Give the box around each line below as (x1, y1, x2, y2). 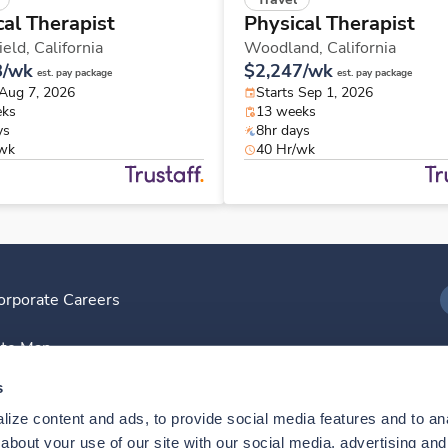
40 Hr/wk (256, 140, 315, 160)
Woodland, (244, 37, 327, 60)
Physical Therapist (244, 10, 415, 38)
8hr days (256, 121, 310, 141)
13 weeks (256, 102, 316, 122)
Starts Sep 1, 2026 (256, 83, 373, 103)
